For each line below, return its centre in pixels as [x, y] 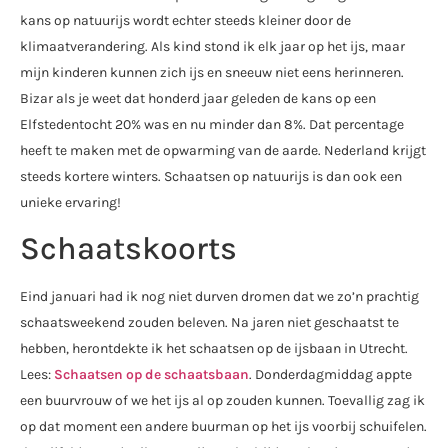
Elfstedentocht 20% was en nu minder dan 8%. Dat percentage [212, 124]
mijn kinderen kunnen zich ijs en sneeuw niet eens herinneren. [212, 72]
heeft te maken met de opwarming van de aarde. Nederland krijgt [223, 150]
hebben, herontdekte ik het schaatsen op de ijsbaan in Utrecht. [214, 348]
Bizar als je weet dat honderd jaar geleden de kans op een [198, 98]
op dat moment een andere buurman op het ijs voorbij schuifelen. [223, 426]
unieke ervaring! [70, 202]
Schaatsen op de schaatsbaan [151, 374]
